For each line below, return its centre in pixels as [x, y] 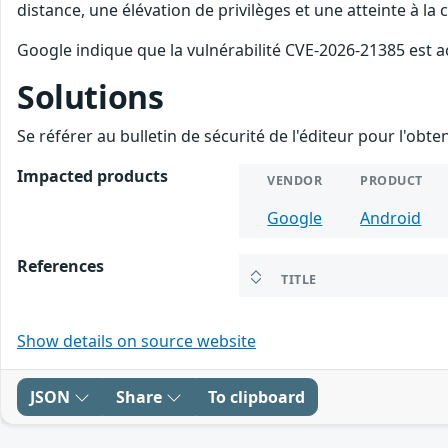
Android [391, 217]
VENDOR [295, 180]
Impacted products [92, 175]
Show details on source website [136, 340]
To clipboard [256, 396]
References [60, 265]
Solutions [90, 96]
